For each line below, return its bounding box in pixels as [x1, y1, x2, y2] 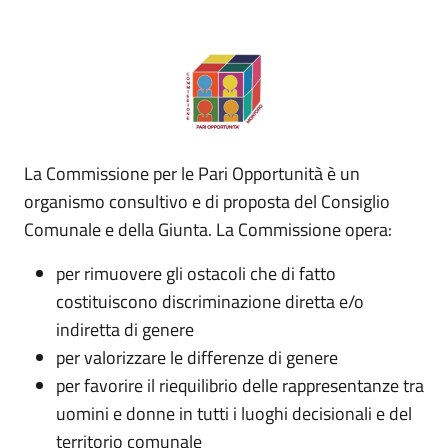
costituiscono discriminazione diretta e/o [56, 287, 364, 315]
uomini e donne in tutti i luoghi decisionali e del [56, 399, 412, 427]
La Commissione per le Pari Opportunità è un [24, 159, 360, 187]
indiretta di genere [56, 315, 194, 343]
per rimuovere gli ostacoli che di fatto [56, 259, 336, 287]
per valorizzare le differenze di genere [56, 343, 338, 371]
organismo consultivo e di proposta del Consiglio [24, 187, 390, 215]
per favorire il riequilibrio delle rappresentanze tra [56, 371, 424, 399]
